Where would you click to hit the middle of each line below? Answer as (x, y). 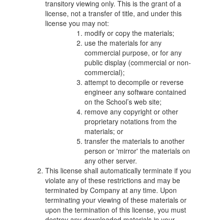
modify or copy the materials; (130, 33)
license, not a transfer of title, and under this (114, 13)
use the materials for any (123, 43)
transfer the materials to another (135, 141)
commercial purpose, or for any (133, 53)
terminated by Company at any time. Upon (111, 190)
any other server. (111, 161)
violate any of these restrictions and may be (113, 180)
